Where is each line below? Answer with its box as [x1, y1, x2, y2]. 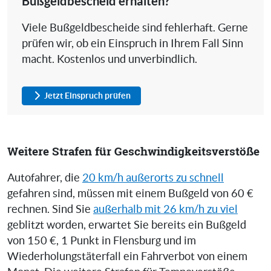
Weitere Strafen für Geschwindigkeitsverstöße [7, 143, 260, 158]
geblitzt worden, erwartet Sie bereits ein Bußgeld [7, 218, 246, 231]
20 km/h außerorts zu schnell [82, 171, 224, 184]
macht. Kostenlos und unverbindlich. [22, 53, 197, 65]
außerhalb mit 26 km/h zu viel [93, 203, 238, 215]
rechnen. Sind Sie [7, 203, 93, 215]
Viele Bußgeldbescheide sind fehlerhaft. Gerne [22, 21, 248, 34]
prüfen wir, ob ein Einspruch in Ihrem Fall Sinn [22, 37, 243, 50]
